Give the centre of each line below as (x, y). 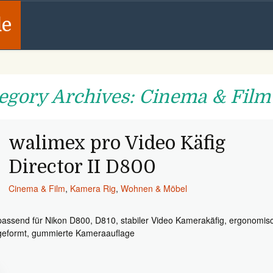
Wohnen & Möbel (154, 188)
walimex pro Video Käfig (117, 143)
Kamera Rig (93, 188)
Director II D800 (83, 167)
